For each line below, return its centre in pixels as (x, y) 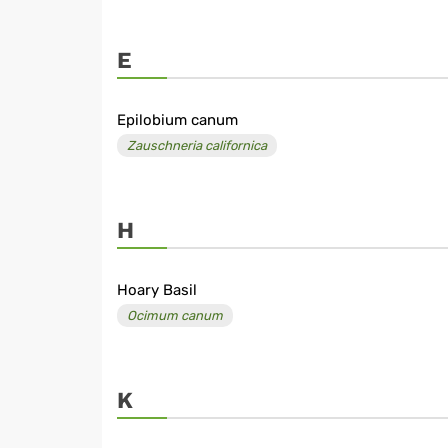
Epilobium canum (177, 120)
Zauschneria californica (197, 146)
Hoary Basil (157, 290)
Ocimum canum (175, 316)
